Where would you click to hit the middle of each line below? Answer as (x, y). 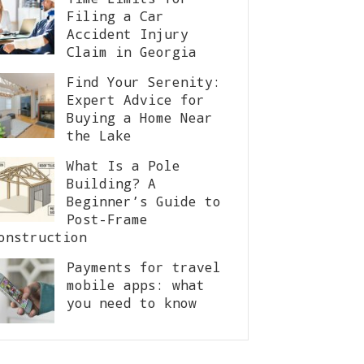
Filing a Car (115, 16)
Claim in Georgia (132, 52)
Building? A (111, 183)
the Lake (99, 135)
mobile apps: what (136, 285)
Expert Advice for (136, 100)
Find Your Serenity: (144, 82)
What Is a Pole (123, 165)
